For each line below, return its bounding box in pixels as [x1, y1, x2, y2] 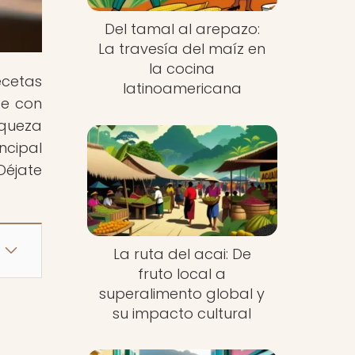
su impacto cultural [113, 303, 252, 323]
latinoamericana [122, 78, 242, 99]
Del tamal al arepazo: [104, 19, 260, 40]
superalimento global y [99, 283, 265, 303]
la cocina [149, 59, 216, 79]
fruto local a [138, 263, 227, 284]
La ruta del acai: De [113, 243, 251, 264]
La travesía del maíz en [98, 39, 266, 59]
